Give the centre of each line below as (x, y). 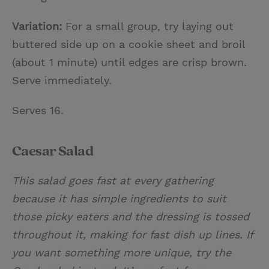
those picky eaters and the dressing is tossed (131, 216)
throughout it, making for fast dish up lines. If (132, 234)
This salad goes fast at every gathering (113, 180)
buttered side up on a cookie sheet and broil (128, 44)
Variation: (37, 26)
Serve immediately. (62, 80)
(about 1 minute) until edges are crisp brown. (129, 62)
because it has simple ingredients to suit (119, 198)
